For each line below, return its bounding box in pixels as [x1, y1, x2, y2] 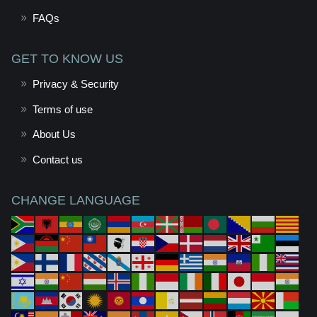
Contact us [32, 153, 83, 166]
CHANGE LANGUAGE [11, 192, 140, 207]
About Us [32, 128, 76, 141]
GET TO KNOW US [11, 51, 123, 66]
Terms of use [32, 103, 93, 115]
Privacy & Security [32, 78, 119, 91]
